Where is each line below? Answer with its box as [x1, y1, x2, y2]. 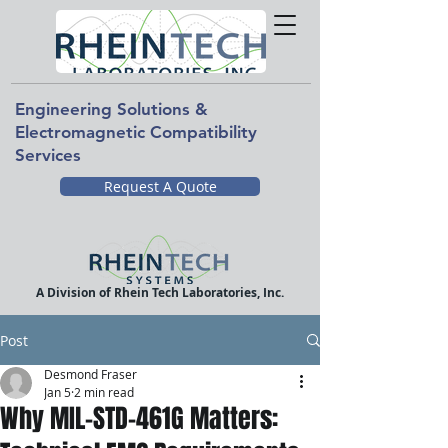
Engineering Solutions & [15, 99, 208, 119]
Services [15, 145, 81, 165]
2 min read [74, 384, 134, 400]
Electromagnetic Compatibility [15, 122, 257, 142]
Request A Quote [103, 177, 217, 196]
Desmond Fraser [44, 366, 137, 382]
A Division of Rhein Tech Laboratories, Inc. [36, 284, 284, 301]
